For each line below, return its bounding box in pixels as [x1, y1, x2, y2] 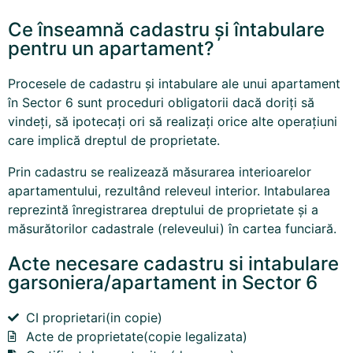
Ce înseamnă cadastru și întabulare [8, 18, 325, 41]
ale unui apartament [217, 76, 340, 91]
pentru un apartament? [8, 37, 214, 60]
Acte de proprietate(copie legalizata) [25, 329, 247, 344]
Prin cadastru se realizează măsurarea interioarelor [8, 164, 311, 180]
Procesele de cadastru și [8, 76, 158, 91]
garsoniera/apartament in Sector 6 [8, 271, 318, 294]
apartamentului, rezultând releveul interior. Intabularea [8, 183, 330, 199]
